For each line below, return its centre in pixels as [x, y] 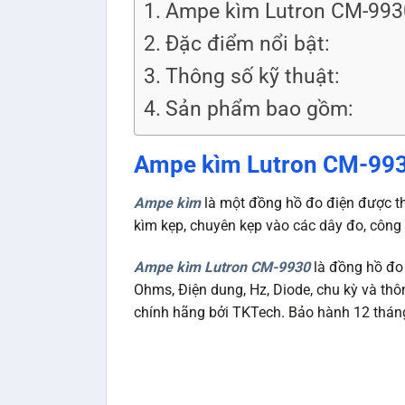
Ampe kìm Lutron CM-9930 [222, 267]
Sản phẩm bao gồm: [259, 109]
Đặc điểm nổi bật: [247, 44]
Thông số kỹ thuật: [252, 77]
